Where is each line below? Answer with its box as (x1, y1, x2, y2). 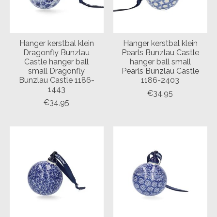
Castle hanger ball (24, 57, 89, 66)
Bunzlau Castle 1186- (18, 75, 94, 85)
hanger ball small (129, 57, 191, 66)
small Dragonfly (28, 66, 85, 76)
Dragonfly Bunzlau (23, 47, 90, 57)
